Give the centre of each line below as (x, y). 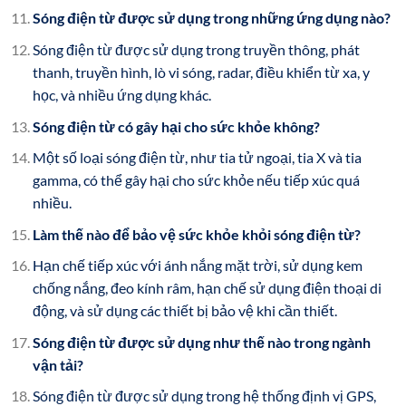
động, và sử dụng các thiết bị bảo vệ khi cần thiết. (184, 311)
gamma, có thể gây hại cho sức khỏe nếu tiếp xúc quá (196, 180)
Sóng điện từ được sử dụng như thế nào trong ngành (201, 342)
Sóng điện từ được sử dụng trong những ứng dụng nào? (211, 18)
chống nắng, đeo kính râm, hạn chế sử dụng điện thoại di (207, 288)
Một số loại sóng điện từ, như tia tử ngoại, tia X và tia (197, 158)
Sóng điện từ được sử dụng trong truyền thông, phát (196, 49)
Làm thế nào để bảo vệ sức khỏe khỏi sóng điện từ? (196, 234)
